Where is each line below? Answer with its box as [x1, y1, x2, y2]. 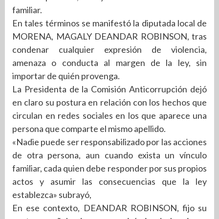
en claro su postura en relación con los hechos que [12, 96, 207, 108]
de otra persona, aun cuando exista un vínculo [12, 149, 207, 160]
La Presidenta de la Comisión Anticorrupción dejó [12, 83, 207, 94]
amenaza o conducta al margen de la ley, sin [12, 57, 207, 68]
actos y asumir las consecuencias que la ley [12, 175, 207, 187]
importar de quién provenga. [12, 70, 120, 81]
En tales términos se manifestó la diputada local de [12, 17, 207, 28]
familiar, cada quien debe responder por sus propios [12, 162, 207, 174]
